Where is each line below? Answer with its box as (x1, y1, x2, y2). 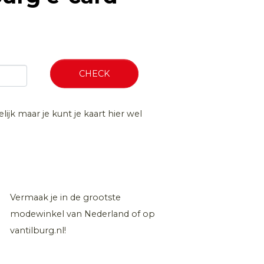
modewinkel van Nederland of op (10, 209, 155, 220)
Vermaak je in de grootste (10, 192, 121, 203)
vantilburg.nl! (10, 225, 66, 236)
